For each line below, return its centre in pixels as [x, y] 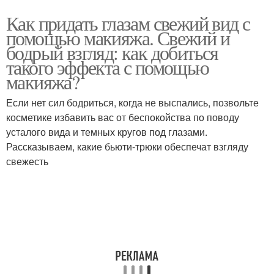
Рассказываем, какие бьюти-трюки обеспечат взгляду [127, 146]
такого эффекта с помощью [108, 67]
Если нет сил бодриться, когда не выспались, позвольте [132, 102]
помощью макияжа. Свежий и [118, 38]
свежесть [27, 161]
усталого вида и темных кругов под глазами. [107, 132]
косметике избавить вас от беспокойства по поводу [123, 117]
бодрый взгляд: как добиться [112, 52]
